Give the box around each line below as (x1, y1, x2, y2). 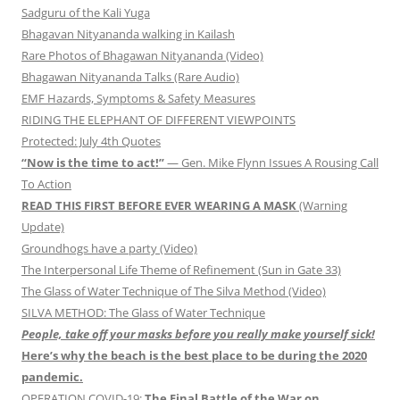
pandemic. (21, 369, 83, 386)
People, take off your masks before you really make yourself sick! (21, 326, 375, 343)
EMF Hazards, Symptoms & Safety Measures (21, 90, 255, 107)
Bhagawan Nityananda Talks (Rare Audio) (21, 69, 239, 86)
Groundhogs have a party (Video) (21, 240, 197, 257)
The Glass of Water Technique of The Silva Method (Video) (21, 283, 326, 300)
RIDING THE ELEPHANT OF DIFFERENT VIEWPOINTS (21, 112, 296, 129)
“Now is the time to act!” (21, 154, 164, 171)
